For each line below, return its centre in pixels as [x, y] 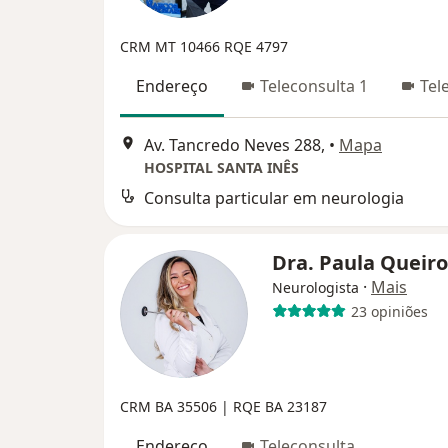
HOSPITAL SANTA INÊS [221, 168]
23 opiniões [389, 311]
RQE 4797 [256, 46]
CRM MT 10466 [172, 46]
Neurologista [315, 288]
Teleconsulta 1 [314, 85]
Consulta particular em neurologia [274, 198]
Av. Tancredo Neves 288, [234, 145]
